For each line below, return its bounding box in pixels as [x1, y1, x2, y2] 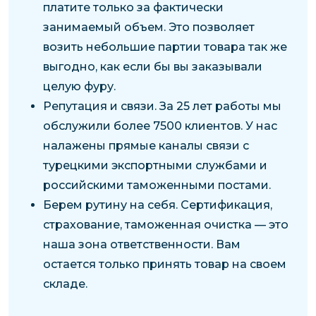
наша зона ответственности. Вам [42, 237, 241, 251]
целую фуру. [42, 79, 116, 93]
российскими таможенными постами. [42, 178, 271, 192]
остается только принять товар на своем [42, 257, 286, 271]
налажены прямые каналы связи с [42, 138, 249, 152]
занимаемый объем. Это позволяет [42, 20, 255, 34]
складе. [42, 276, 87, 291]
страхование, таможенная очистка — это [42, 217, 288, 231]
